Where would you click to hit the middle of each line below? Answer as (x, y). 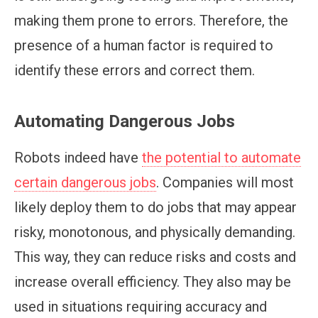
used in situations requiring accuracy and (141, 307)
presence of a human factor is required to (144, 46)
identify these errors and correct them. (136, 71)
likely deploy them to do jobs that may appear (155, 208)
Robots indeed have (78, 158)
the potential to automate (221, 158)
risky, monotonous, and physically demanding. (155, 232)
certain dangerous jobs (85, 183)
